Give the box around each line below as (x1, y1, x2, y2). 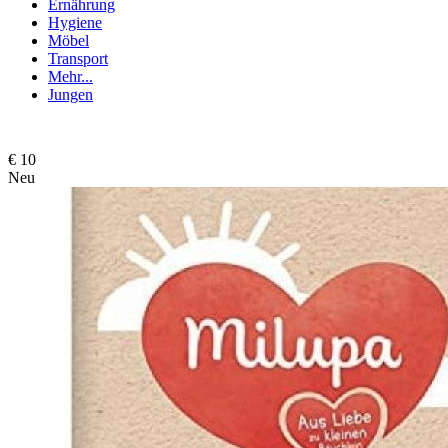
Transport (48, 49, 108, 67)
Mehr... (48, 67, 93, 85)
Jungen (48, 85, 93, 103)
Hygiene (48, 13, 102, 31)
